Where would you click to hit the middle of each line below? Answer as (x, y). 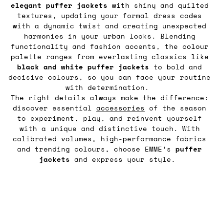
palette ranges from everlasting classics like (109, 57)
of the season (175, 108)
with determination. (109, 88)
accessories (120, 108)
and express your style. (125, 159)
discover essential (55, 108)
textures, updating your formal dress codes (109, 16)
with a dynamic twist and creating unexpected (109, 26)
